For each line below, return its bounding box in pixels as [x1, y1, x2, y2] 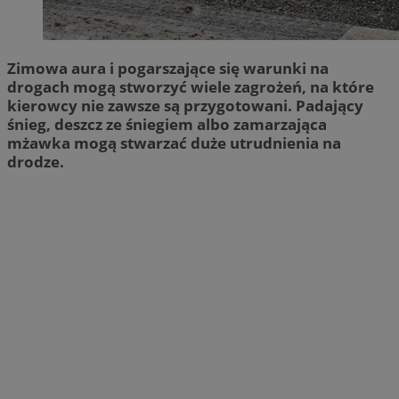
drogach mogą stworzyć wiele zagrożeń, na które [7, 76, 374, 97]
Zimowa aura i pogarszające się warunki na [7, 57, 329, 78]
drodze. [7, 151, 64, 172]
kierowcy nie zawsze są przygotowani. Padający [7, 94, 363, 116]
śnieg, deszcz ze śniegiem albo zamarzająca [7, 113, 327, 134]
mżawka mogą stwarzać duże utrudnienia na [7, 132, 341, 153]
